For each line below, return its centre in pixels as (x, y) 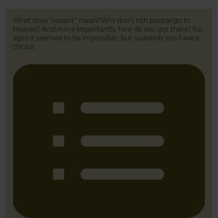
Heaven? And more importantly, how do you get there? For (108, 29)
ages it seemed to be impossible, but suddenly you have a (106, 38)
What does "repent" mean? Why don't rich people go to (102, 20)
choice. (25, 46)
